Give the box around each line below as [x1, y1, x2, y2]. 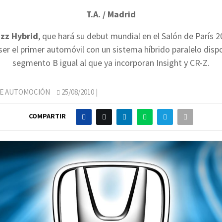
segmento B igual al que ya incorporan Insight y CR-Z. [12, 56, 210, 68]
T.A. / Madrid [86, 8, 136, 20]
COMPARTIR [29, 111, 66, 121]
